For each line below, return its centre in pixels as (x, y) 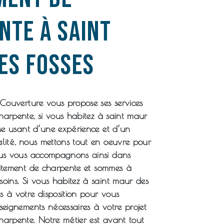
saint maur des (120, 181)
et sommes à (106, 168)
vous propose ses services (93, 103)
